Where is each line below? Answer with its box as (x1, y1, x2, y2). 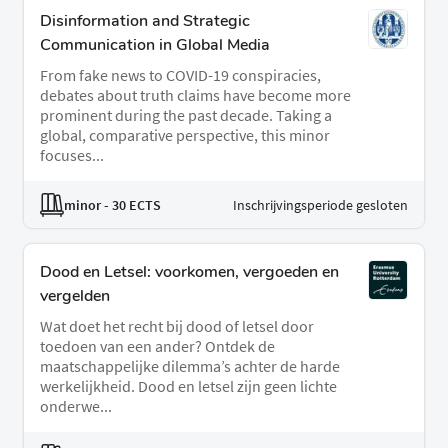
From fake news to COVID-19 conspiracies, (40, 65, 321, 86)
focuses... (40, 145, 104, 166)
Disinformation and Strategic (40, 10, 250, 33)
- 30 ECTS (101, 195, 161, 214)
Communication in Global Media (40, 34, 270, 57)
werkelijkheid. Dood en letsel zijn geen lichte (40, 376, 337, 397)
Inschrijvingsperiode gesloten (233, 195, 408, 214)
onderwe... (40, 396, 112, 417)
